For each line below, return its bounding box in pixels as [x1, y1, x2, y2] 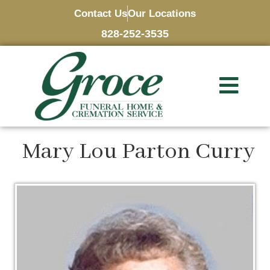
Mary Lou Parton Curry [22, 137, 256, 166]
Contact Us [74, 8, 127, 19]
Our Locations [128, 8, 196, 19]
